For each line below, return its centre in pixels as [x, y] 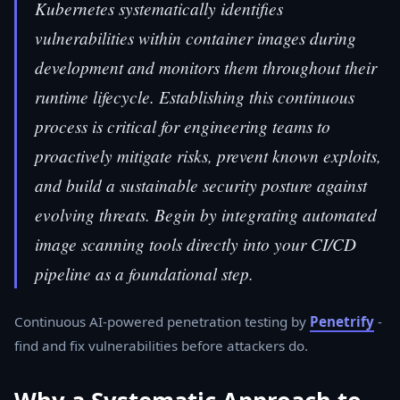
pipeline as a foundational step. [144, 273]
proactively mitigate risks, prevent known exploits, [208, 155]
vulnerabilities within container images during [196, 37]
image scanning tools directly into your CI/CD [196, 243]
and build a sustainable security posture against [201, 184]
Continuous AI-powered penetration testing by [162, 321]
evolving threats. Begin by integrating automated [206, 214]
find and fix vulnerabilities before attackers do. [161, 345]
